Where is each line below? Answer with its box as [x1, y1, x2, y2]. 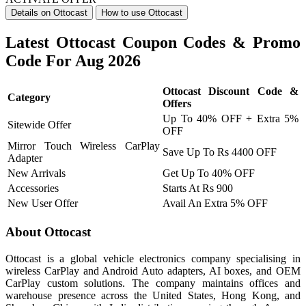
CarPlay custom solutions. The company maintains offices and [5, 277, 301, 289]
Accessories [8, 182, 59, 195]
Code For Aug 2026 [5, 51, 141, 70]
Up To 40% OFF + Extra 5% [163, 113, 298, 125]
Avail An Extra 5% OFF [163, 197, 268, 210]
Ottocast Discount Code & [163, 85, 298, 98]
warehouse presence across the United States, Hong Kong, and [5, 289, 301, 301]
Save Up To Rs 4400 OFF [163, 146, 277, 158]
